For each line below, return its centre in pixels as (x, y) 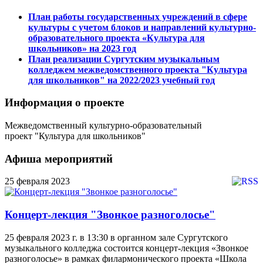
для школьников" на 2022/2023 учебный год (122, 80)
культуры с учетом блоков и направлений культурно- (142, 27)
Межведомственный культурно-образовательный (103, 126)
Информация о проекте (64, 103)
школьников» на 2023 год (82, 48)
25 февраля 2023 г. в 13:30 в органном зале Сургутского (116, 237)
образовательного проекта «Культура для (117, 38)
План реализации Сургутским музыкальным (124, 59)
